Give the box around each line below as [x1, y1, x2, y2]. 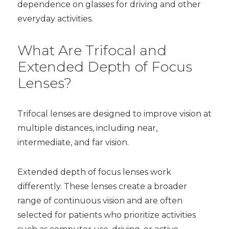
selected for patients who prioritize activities [17, 210, 196, 220]
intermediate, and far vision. [17, 138, 129, 147]
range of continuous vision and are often [17, 196, 182, 205]
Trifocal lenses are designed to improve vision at [17, 109, 212, 119]
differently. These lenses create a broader [17, 181, 187, 191]
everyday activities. [17, 14, 93, 24]
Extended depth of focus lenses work [17, 167, 171, 177]
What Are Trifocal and [17, 42, 167, 59]
